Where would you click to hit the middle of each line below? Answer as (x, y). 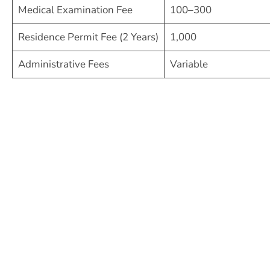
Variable (189, 64)
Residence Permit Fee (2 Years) (88, 37)
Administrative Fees (63, 64)
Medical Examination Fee (75, 10)
